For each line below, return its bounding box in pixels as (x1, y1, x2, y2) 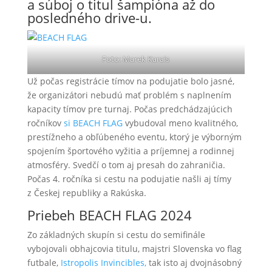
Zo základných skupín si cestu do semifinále (27, 229, 205, 240)
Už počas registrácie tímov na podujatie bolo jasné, (27, 75, 234, 87)
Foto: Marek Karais (102, 53, 170, 64)
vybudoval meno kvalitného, (124, 117, 238, 129)
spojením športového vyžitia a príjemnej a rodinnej (27, 145, 234, 157)
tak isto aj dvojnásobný (146, 257, 242, 268)
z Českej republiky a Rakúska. (27, 187, 146, 199)
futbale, (27, 257, 58, 268)
